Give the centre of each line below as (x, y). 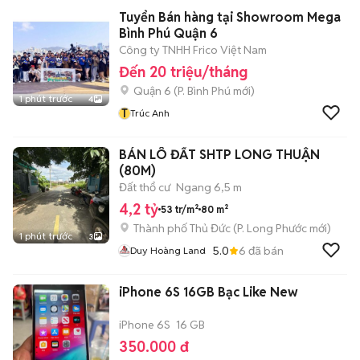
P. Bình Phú (204, 91)
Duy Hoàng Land (168, 250)
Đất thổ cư (145, 187)
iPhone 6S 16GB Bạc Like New (209, 292)
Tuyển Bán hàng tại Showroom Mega (230, 17)
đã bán (265, 250)
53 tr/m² (180, 209)
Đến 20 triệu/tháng (183, 72)
